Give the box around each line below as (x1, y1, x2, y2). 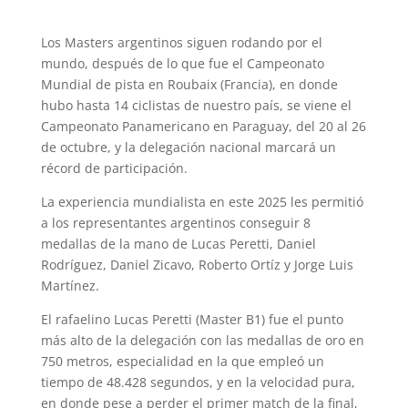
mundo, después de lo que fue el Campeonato (40, 55, 324, 73)
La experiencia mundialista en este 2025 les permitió (40, 193, 363, 211)
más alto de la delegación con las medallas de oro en (40, 331, 364, 350)
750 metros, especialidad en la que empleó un (40, 352, 324, 371)
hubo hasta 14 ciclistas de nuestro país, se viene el (40, 97, 352, 115)
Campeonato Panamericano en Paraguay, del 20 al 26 (40, 117, 366, 136)
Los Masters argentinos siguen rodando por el (40, 34, 322, 52)
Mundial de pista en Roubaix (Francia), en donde (40, 76, 338, 94)
